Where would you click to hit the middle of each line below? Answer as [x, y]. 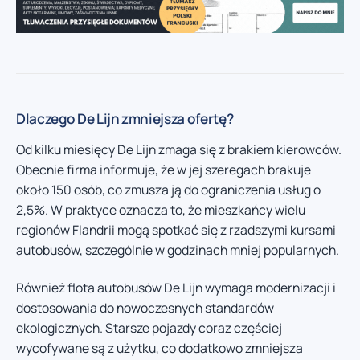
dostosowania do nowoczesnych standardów [145, 308]
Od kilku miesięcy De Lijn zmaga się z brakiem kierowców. [179, 149]
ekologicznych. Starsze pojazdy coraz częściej [149, 328]
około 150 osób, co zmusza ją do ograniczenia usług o [168, 189]
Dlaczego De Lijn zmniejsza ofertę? [125, 118]
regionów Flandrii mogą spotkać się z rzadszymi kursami [176, 229]
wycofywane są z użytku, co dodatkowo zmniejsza [160, 348]
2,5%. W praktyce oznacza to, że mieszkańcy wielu [161, 209]
